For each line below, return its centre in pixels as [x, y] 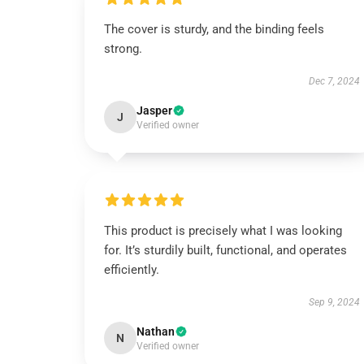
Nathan [156, 331]
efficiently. [132, 270]
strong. [123, 49]
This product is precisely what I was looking [223, 231]
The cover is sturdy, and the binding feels [214, 29]
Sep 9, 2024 [334, 302]
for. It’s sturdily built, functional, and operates [225, 250]
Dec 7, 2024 [334, 81]
